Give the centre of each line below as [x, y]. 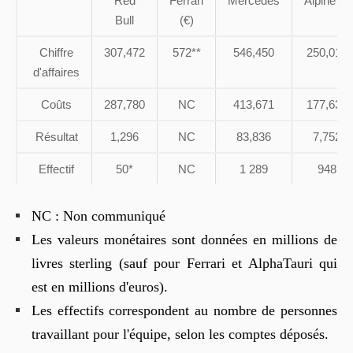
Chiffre [56, 52]
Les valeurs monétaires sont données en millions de [184, 239]
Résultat [56, 136]
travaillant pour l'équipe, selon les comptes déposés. [180, 334]
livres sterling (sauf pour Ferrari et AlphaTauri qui [184, 263]
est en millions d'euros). [100, 286]
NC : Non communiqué [98, 216]
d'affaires [56, 72]
